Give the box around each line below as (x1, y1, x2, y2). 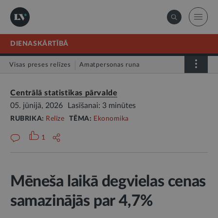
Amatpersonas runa (79, 62, 140, 68)
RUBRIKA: (10, 115, 46, 122)
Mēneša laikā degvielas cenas (10, 174, 206, 189)
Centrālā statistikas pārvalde (10, 89, 118, 97)
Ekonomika (93, 115, 129, 122)
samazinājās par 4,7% (10, 193, 153, 209)
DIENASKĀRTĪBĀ (10, 40, 69, 47)
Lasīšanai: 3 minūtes (68, 102, 136, 109)
